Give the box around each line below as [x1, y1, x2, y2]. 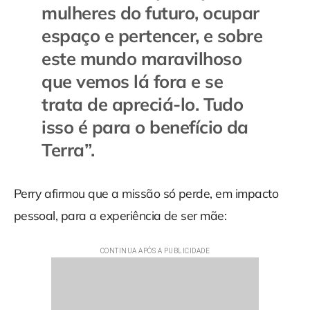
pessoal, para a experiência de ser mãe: [13, 208, 227, 224]
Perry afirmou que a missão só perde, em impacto [13, 185, 279, 201]
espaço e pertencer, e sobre [42, 24, 263, 47]
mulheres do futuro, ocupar [42, 1, 259, 24]
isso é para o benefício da [42, 116, 248, 138]
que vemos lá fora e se [42, 70, 224, 93]
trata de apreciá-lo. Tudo [42, 93, 244, 116]
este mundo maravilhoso [42, 47, 242, 70]
